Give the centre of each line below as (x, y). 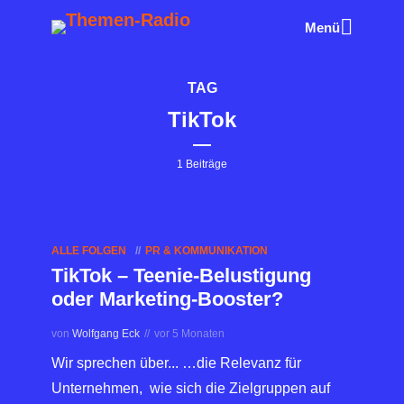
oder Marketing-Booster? (167, 299)
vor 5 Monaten (189, 334)
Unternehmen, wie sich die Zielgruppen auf (191, 388)
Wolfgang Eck (106, 334)
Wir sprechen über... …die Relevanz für (176, 363)
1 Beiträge (202, 164)
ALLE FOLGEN (89, 251)
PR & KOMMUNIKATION (207, 251)
